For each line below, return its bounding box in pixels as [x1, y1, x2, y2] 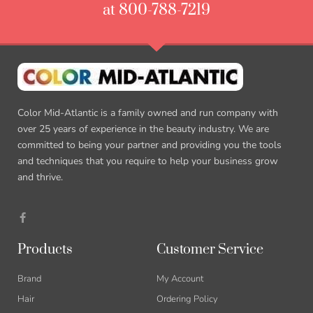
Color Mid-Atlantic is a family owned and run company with [17, 105, 278, 119]
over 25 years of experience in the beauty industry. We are [17, 122, 269, 136]
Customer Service [156, 241, 263, 259]
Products [17, 241, 73, 259]
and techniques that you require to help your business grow [17, 154, 278, 168]
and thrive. [17, 170, 63, 184]
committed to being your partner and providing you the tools [17, 138, 282, 152]
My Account [156, 272, 203, 286]
